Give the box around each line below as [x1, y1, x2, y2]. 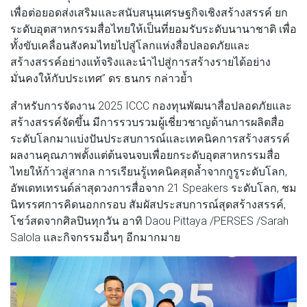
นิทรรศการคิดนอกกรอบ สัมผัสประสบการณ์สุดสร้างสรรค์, [10, 197, 286, 211]
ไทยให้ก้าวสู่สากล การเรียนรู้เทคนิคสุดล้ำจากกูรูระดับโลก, [10, 164, 287, 178]
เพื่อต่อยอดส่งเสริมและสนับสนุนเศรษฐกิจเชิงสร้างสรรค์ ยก [10, 5, 288, 19]
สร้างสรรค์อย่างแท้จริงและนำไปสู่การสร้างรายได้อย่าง [10, 54, 271, 69]
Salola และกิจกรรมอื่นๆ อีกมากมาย [10, 230, 180, 244]
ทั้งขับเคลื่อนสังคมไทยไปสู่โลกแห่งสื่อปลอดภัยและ [10, 38, 250, 52]
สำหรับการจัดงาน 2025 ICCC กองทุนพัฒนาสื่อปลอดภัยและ [10, 98, 292, 112]
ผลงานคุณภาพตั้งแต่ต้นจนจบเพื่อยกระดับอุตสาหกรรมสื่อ [10, 147, 280, 162]
